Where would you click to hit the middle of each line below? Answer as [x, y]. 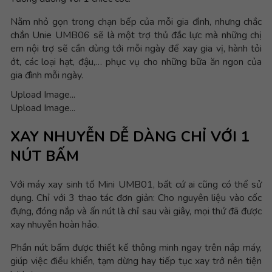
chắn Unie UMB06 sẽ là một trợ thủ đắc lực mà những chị [136, 35]
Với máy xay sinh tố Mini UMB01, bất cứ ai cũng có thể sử [136, 184]
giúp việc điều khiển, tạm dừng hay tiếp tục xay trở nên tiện [136, 261]
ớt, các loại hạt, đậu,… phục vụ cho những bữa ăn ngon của [136, 62]
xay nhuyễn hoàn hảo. [54, 224]
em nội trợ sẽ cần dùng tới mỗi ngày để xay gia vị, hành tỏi [136, 48]
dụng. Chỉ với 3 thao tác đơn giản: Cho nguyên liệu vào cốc [136, 198]
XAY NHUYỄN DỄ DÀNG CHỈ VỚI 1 [130, 136]
